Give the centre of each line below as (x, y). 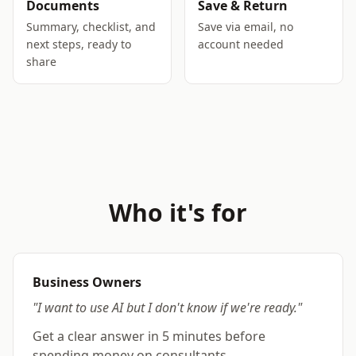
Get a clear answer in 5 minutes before (149, 336)
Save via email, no (246, 27)
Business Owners (87, 282)
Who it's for (178, 213)
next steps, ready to (79, 44)
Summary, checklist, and (91, 27)
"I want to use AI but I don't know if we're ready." (167, 308)
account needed (241, 44)
